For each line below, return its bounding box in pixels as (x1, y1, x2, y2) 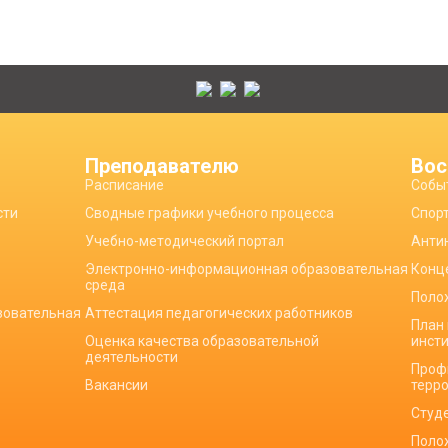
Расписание (84, 177, 164, 193)
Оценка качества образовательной (84, 333, 319, 349)
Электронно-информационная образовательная (84, 261, 408, 277)
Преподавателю (84, 154, 239, 178)
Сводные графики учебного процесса (84, 205, 334, 221)
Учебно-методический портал (84, 233, 284, 249)
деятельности (84, 349, 178, 365)
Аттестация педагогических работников (84, 305, 353, 321)
